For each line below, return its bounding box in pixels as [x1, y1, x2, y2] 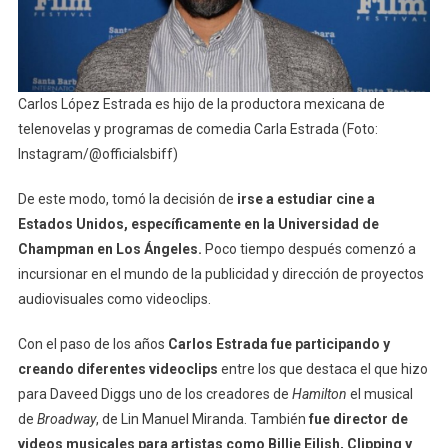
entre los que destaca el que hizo [220, 360, 428, 377]
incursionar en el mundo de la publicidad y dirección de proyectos [17, 265, 424, 282]
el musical [346, 385, 413, 402]
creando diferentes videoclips [17, 360, 221, 377]
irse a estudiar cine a [233, 190, 375, 207]
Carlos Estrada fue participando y [167, 335, 390, 352]
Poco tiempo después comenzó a [201, 240, 416, 257]
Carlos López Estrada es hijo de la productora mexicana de [17, 95, 385, 112]
